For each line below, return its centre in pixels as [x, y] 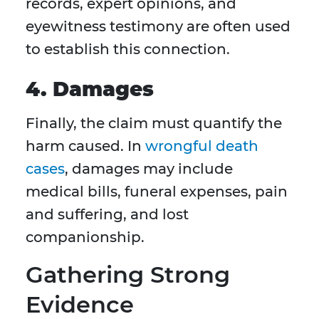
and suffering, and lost [107, 215]
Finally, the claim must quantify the [154, 124]
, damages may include [149, 169]
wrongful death [202, 146]
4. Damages [90, 89]
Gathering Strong [128, 275]
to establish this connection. [128, 49]
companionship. [85, 237]
